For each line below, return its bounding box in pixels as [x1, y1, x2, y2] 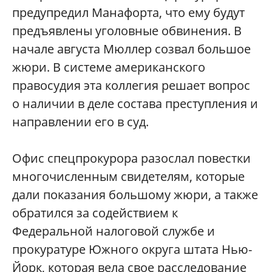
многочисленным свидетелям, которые [12, 168, 245, 185]
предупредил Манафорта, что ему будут [12, 4, 245, 21]
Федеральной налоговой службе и [12, 222, 215, 239]
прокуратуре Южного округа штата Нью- [12, 240, 252, 257]
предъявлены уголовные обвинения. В [12, 22, 242, 39]
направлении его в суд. [12, 113, 149, 130]
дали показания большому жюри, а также [12, 186, 258, 203]
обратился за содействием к [12, 204, 178, 221]
